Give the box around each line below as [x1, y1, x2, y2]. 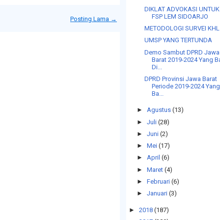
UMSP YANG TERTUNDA [144, 36, 213, 44]
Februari [146, 177, 170, 185]
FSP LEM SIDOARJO [152, 12, 209, 20]
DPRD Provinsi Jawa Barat [144, 75, 218, 82]
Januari [146, 190, 167, 197]
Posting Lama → [70, 15, 117, 23]
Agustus [146, 106, 171, 114]
